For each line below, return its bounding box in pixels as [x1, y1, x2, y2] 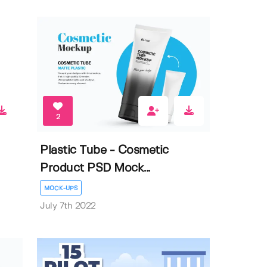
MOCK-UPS [44, 185, 78, 192]
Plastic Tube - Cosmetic [40, 145, 169, 157]
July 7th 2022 [40, 202, 96, 211]
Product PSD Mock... [40, 163, 150, 175]
